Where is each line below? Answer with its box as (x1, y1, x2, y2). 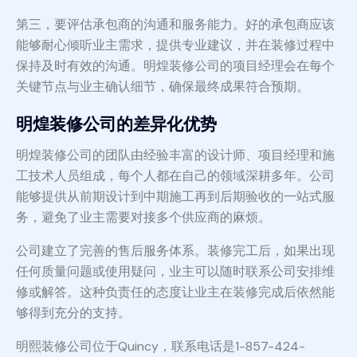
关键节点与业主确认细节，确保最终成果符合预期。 (16, 78, 309, 96)
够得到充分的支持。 (16, 304, 131, 322)
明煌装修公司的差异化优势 (16, 113, 217, 136)
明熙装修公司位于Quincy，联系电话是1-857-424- (16, 338, 305, 355)
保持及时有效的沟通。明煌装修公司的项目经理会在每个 (16, 57, 335, 75)
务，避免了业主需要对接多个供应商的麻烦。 (16, 209, 271, 226)
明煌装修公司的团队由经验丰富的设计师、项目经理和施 (16, 147, 335, 164)
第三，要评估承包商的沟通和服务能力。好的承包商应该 (16, 16, 335, 33)
